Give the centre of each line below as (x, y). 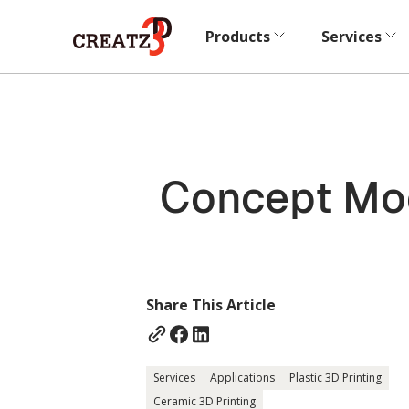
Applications (242, 377)
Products (237, 37)
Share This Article (211, 304)
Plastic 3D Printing (336, 377)
